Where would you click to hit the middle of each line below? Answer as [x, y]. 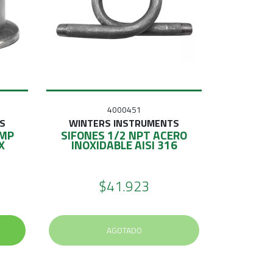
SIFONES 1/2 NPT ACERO [124, 135]
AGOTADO [124, 230]
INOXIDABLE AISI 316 [124, 144]
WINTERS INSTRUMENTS [124, 123]
